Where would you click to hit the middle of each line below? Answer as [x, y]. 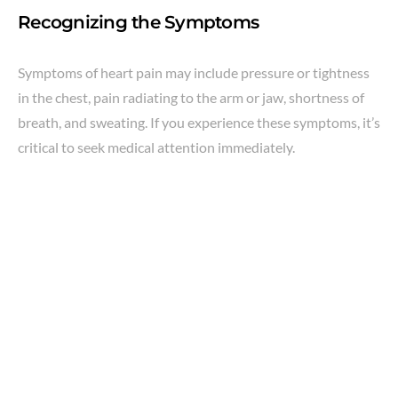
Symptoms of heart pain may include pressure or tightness [194, 72]
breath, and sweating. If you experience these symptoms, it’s [199, 122]
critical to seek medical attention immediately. [156, 147]
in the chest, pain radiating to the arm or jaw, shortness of [191, 97]
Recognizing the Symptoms [138, 22]
